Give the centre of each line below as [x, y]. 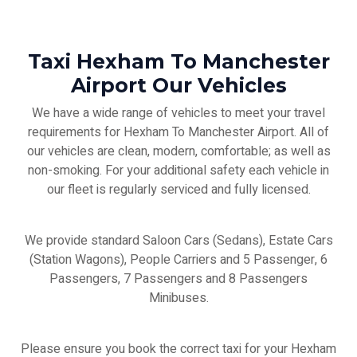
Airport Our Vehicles [178, 85]
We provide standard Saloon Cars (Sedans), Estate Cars [178, 241]
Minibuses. [178, 298]
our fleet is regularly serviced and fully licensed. [178, 190]
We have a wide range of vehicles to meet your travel [178, 113]
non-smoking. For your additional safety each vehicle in [178, 171]
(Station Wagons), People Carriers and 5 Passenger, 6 [178, 260]
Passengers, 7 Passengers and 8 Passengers [178, 279]
